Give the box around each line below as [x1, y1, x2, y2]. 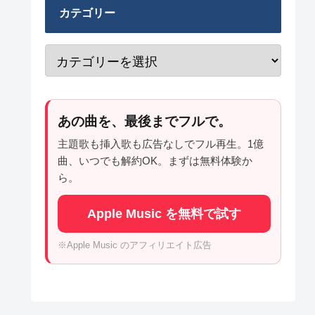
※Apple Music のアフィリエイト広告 [58, 240, 212, 251]
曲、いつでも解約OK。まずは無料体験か [58, 155, 252, 167]
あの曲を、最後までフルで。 [58, 114, 231, 129]
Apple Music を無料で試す [87, 207, 241, 221]
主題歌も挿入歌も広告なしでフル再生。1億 [58, 138, 264, 150]
